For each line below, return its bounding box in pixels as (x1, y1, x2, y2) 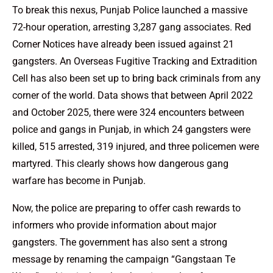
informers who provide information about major (12, 219, 216, 232)
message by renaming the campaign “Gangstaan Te (12, 253, 235, 266)
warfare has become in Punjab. (12, 175, 146, 187)
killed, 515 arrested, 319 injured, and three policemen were (12, 141, 259, 153)
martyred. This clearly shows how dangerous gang (12, 158, 229, 170)
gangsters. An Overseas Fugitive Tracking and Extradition (12, 55, 257, 68)
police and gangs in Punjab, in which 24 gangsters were (12, 124, 250, 136)
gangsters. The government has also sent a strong (12, 236, 227, 249)
